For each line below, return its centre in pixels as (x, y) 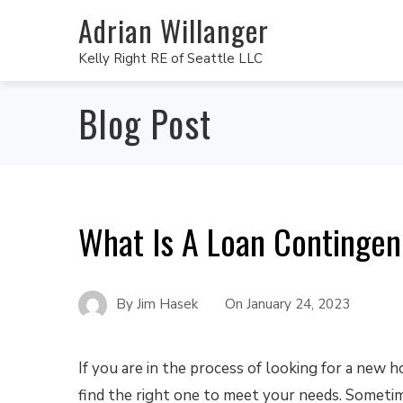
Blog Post (145, 123)
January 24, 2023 (298, 304)
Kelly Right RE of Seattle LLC (170, 58)
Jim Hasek (167, 304)
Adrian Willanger (174, 30)
